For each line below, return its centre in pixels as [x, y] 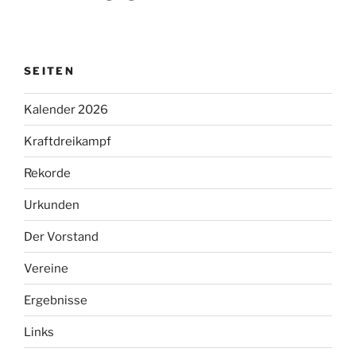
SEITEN [50, 70]
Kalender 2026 [66, 109]
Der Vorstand [61, 236]
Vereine [46, 268]
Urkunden [52, 205]
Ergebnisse [56, 300]
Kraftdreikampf [68, 141]
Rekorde [47, 173]
